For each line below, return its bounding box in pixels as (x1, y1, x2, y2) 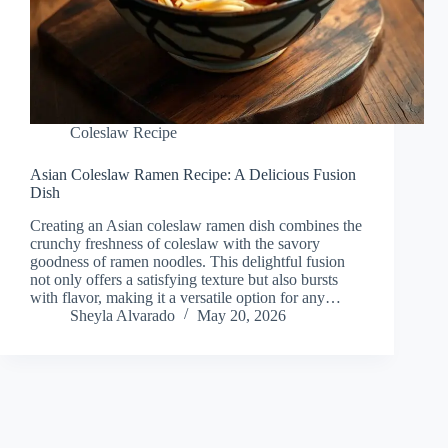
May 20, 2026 (197, 307, 286, 325)
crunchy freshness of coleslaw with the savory (30, 235, 320, 253)
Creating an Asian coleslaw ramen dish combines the (30, 217, 362, 235)
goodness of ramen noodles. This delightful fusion (30, 253, 345, 271)
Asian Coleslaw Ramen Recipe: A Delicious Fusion (30, 166, 356, 184)
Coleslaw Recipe (70, 124, 177, 142)
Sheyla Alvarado (70, 307, 175, 325)
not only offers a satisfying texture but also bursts (30, 271, 338, 289)
